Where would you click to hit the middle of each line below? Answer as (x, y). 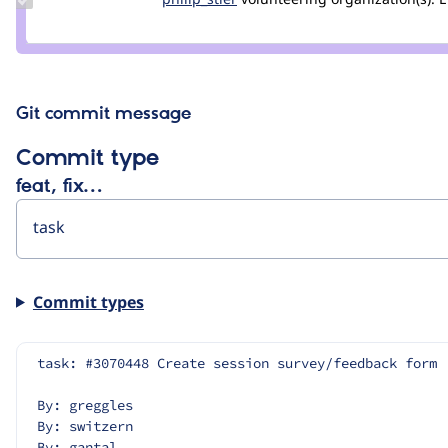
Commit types (88, 301)
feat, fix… (59, 186)
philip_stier (77, 33)
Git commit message (103, 114)
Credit (62, 15)
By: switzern (85, 425)
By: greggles (85, 404)
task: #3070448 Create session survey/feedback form (237, 362)
